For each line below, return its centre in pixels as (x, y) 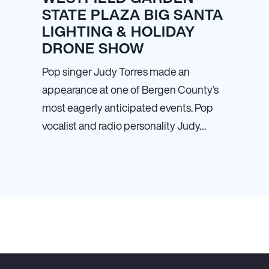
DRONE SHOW (93, 48)
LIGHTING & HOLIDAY (119, 31)
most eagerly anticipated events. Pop (128, 107)
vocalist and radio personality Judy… (124, 125)
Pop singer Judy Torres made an (116, 71)
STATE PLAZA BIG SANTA (133, 14)
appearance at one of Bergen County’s (130, 89)
